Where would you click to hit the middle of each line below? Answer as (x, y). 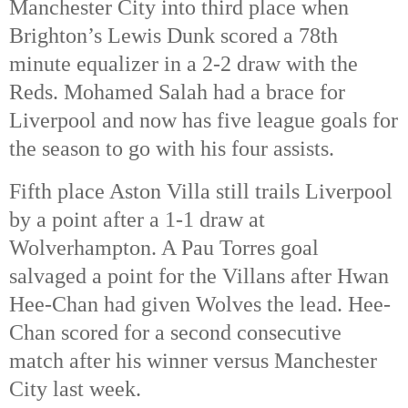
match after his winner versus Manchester (193, 360)
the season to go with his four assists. (172, 149)
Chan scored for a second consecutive (175, 332)
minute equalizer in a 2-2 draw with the (184, 64)
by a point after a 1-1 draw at (137, 219)
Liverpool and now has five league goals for (204, 121)
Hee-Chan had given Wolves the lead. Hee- (200, 304)
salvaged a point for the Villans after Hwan (199, 275)
